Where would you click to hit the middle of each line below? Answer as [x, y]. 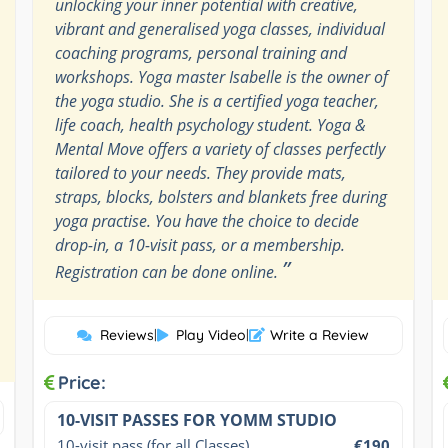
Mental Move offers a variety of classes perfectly [219, 148]
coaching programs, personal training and [200, 52]
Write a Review [320, 334]
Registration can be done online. [168, 271]
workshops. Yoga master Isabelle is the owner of [221, 76]
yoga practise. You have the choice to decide [206, 220]
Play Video [211, 334]
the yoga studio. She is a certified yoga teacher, [216, 100]
